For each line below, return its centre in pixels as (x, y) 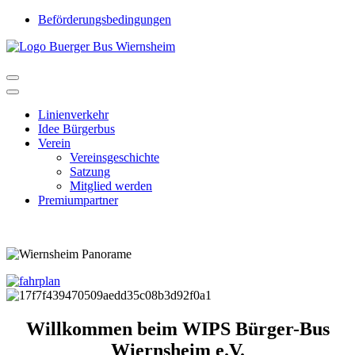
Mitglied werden (111, 186)
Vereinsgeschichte (115, 157)
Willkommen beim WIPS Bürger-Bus (177, 328)
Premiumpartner (78, 200)
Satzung (90, 172)
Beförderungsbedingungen (105, 19)
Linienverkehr (73, 115)
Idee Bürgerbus (76, 129)
